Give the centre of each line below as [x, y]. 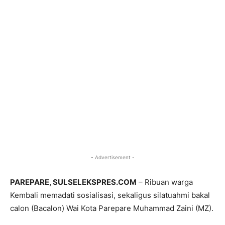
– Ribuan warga [165, 182]
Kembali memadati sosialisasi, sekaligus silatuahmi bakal [110, 195]
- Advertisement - [113, 157]
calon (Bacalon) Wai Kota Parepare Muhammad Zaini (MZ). [112, 208]
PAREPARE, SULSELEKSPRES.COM [73, 182]
